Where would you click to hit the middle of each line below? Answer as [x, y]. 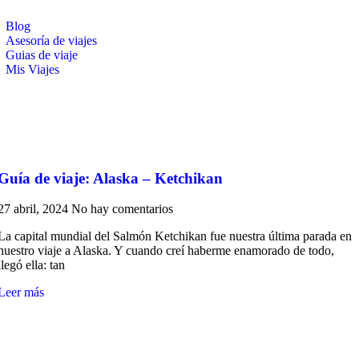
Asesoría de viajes [51, 40]
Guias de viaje [42, 55]
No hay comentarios [123, 209]
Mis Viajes [32, 69]
